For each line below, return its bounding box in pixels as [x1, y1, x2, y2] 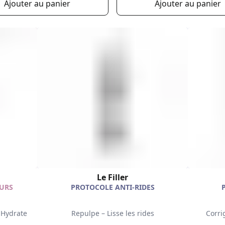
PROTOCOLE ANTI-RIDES [70, 182, 155, 192]
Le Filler [97, 172, 128, 183]
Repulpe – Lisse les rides [71, 208, 154, 218]
